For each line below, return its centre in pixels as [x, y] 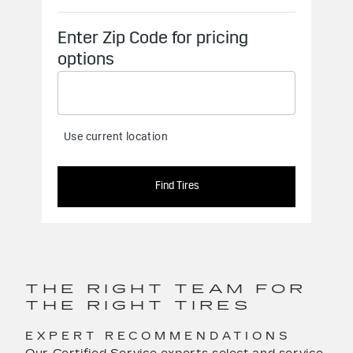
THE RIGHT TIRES [138, 305]
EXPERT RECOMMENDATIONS [162, 336]
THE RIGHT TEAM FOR [166, 289]
